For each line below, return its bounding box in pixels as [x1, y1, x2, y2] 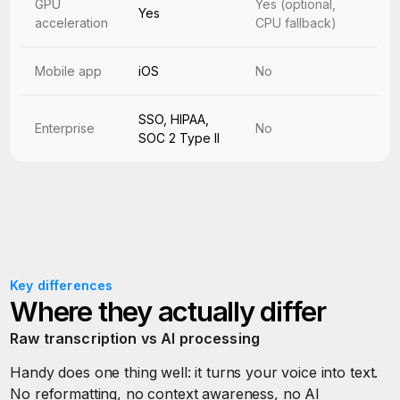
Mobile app [35, 63, 103, 79]
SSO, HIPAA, [138, 112, 210, 127]
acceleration [35, 15, 109, 30]
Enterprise [35, 121, 96, 136]
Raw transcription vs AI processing [10, 329, 260, 347]
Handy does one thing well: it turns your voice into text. [10, 363, 379, 381]
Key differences [10, 278, 113, 293]
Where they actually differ [10, 295, 326, 328]
